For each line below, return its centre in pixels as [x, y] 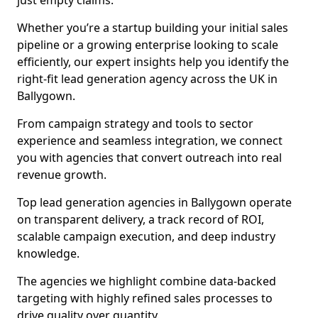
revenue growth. [62, 175]
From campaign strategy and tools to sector [135, 124]
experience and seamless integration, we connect [150, 141]
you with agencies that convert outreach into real [149, 158]
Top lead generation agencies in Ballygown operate [154, 202]
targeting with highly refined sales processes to [145, 298]
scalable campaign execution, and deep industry [146, 236]
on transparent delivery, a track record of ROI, [141, 219]
